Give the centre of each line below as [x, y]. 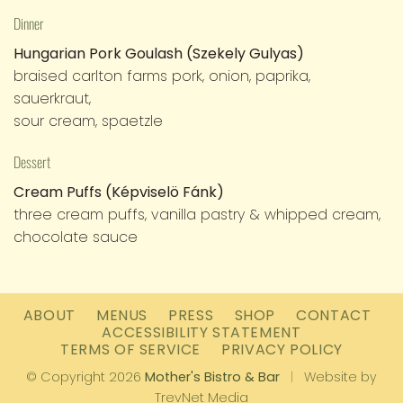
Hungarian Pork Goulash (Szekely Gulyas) [159, 53]
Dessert [32, 161]
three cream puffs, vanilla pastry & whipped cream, [197, 214]
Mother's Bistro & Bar [212, 377]
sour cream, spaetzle [88, 121]
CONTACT [334, 316]
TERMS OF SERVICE [131, 350]
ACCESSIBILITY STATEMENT [201, 333]
